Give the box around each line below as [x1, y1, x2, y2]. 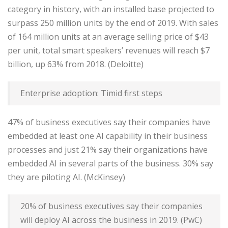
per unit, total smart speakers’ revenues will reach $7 [8, 45, 210, 56]
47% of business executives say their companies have [8, 117, 210, 128]
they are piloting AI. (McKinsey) [8, 172, 125, 183]
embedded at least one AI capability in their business [8, 130, 208, 141]
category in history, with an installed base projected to [8, 4, 214, 15]
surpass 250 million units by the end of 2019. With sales [8, 17, 218, 28]
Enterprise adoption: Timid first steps [20, 88, 162, 99]
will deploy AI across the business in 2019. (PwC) [20, 214, 202, 225]
